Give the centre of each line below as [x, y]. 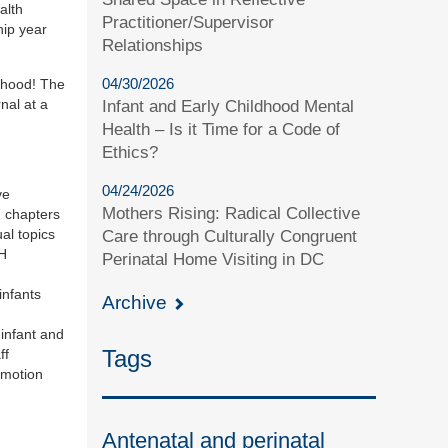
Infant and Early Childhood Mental [228, 106]
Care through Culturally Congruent [230, 236]
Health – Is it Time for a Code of [221, 129]
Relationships [153, 45]
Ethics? [130, 152]
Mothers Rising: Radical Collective [231, 213]
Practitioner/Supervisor [188, 22]
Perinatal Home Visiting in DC [213, 259]
